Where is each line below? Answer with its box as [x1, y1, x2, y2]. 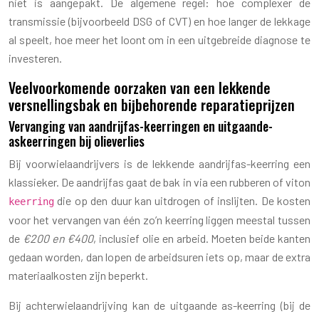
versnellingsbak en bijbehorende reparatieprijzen [9, 93, 295, 115]
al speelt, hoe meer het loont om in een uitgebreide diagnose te [9, 32, 310, 46]
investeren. [9, 51, 62, 65]
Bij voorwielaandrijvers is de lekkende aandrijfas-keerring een [9, 156, 310, 170]
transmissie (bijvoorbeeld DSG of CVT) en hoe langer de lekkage [9, 14, 310, 28]
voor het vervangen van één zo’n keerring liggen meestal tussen [9, 212, 310, 226]
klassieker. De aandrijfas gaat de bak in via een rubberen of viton [9, 174, 310, 189]
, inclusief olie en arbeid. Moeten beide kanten [93, 231, 311, 245]
